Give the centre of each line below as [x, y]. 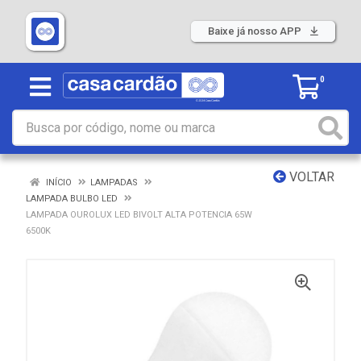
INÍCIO [58, 183]
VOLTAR [310, 177]
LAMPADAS [114, 183]
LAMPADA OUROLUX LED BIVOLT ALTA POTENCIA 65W [139, 215]
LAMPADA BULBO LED [72, 199]
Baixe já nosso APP [256, 31]
